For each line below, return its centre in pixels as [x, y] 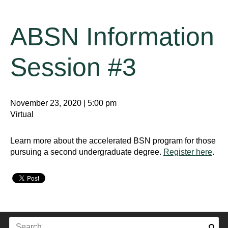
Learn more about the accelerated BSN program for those [113, 141]
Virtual [22, 114]
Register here [188, 152]
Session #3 [73, 67]
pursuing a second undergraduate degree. [87, 152]
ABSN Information [112, 37]
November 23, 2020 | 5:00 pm [63, 103]
